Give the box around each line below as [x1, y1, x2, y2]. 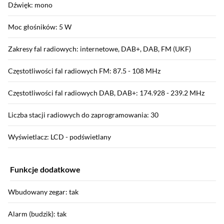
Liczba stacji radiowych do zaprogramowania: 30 [8, 110, 158, 119]
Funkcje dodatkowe [10, 164, 80, 174]
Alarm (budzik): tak [8, 209, 66, 218]
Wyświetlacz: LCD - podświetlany [8, 132, 111, 141]
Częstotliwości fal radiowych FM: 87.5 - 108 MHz [8, 66, 160, 75]
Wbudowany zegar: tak [8, 187, 78, 196]
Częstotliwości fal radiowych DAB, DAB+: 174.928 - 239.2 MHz [8, 88, 204, 97]
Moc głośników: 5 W [8, 22, 71, 31]
